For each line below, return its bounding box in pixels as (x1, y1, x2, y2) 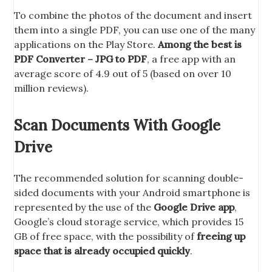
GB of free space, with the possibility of (14, 229, 197, 242)
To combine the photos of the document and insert (14, 8, 253, 21)
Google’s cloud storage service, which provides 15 (14, 215, 244, 228)
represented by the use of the (14, 200, 154, 213)
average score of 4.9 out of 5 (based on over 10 (14, 67, 232, 80)
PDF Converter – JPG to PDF (14, 52, 148, 65)
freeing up (197, 229, 246, 242)
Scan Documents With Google (14, 115, 221, 135)
